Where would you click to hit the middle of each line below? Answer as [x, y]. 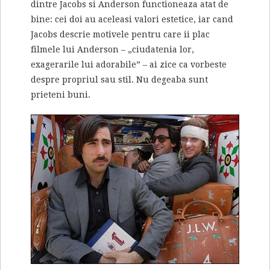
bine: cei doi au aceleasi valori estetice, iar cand [132, 19]
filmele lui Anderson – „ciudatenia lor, [112, 49]
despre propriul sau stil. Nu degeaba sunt [119, 79]
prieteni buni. [61, 94]
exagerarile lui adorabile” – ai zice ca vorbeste [129, 64]
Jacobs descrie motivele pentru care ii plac [120, 34]
